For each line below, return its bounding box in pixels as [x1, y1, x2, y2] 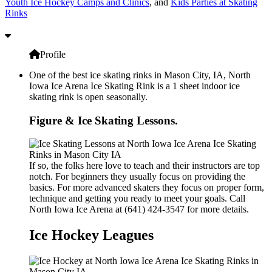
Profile [40, 49, 66, 59]
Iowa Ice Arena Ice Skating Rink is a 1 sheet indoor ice [29, 80, 240, 91]
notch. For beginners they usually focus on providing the [29, 171, 245, 182]
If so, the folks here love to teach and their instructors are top [29, 160, 260, 171]
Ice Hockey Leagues [29, 227, 154, 243]
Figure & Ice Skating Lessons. [29, 114, 178, 127]
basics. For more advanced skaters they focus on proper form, [29, 182, 264, 193]
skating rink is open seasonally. [29, 91, 148, 102]
